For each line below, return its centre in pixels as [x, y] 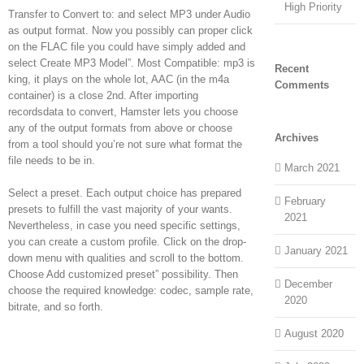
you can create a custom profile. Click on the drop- [127, 241]
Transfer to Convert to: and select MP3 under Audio [129, 14]
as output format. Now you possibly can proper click [130, 30]
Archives [296, 137]
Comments [301, 84]
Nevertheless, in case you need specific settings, [124, 225]
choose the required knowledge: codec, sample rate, [131, 290]
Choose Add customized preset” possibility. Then [123, 274]
